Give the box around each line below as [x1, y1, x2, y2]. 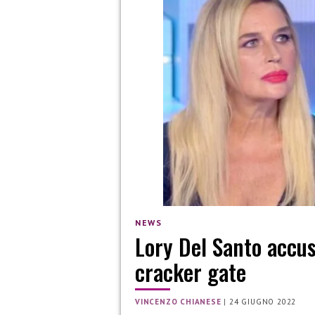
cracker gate [135, 255, 246, 289]
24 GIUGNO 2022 [229, 297, 297, 307]
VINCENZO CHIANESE [135, 297, 221, 307]
